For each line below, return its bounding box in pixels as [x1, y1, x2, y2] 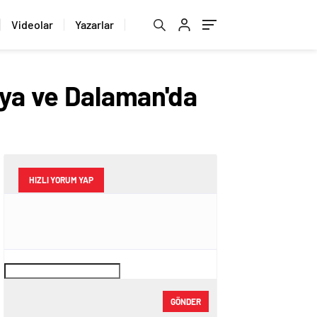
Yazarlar [74, 18, 114, 31]
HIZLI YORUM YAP [29, 175, 93, 185]
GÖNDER [171, 296, 201, 306]
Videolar [11, 18, 53, 31]
